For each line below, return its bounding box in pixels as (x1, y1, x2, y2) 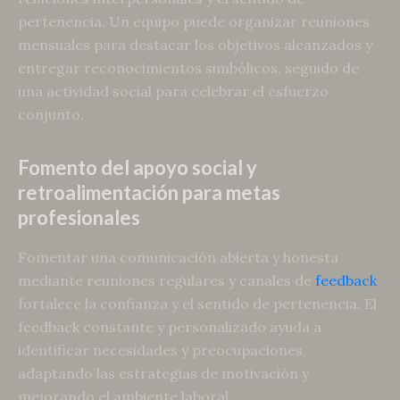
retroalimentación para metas (18, 180, 280, 205)
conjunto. (18, 105, 84, 124)
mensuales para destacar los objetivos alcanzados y (18, 36, 372, 54)
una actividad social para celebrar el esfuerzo (18, 82, 329, 101)
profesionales (18, 205, 140, 230)
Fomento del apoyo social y (18, 155, 257, 180)
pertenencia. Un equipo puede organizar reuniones (18, 12, 370, 31)
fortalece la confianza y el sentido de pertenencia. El (18, 294, 377, 312)
